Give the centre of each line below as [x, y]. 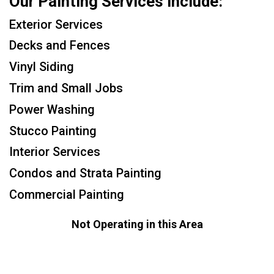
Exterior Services [56, 24]
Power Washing [52, 109]
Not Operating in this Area [137, 224]
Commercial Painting [67, 194]
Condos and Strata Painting [85, 173]
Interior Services [55, 152]
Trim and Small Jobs [66, 88]
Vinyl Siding [42, 67]
